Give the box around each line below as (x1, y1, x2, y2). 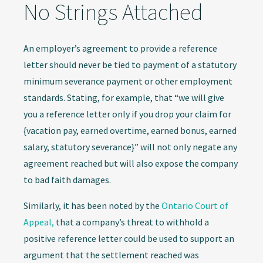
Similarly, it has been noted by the (23, 200, 161, 212)
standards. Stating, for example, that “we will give (23, 92, 224, 104)
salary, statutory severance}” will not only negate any (23, 141, 237, 153)
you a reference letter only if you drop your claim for (23, 108, 231, 120)
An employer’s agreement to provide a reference (23, 42, 217, 55)
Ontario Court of (161, 200, 228, 212)
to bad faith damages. (23, 174, 111, 186)
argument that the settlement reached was (23, 249, 199, 261)
